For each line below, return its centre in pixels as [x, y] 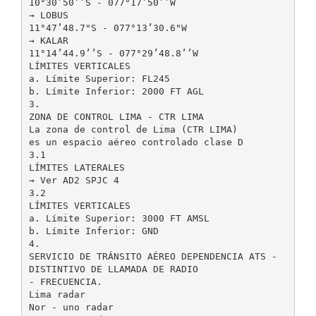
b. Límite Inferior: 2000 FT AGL [116, 91]
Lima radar [57, 294]
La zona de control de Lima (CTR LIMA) [133, 129]
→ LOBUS [48, 15]
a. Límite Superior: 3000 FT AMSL [119, 218]
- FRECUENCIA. [65, 281]
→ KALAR [48, 40]
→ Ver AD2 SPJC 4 [74, 180]
